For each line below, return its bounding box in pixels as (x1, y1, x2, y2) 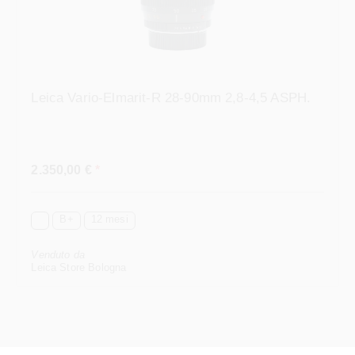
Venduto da (31, 238, 85, 250)
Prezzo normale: (30, 147, 118, 160)
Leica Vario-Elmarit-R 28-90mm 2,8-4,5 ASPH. (31, 79, 311, 95)
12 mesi (90, 202, 128, 215)
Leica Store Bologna (31, 250, 127, 263)
